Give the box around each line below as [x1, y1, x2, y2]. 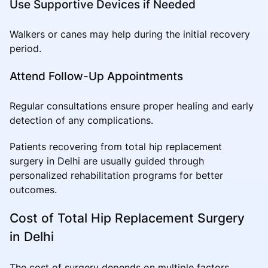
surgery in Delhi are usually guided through [10, 154, 204, 167]
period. [10, 42, 41, 54]
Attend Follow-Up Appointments [10, 68, 183, 83]
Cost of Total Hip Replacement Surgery [10, 210, 245, 226]
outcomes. [10, 183, 57, 196]
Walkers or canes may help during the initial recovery [10, 28, 250, 40]
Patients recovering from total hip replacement [10, 140, 222, 153]
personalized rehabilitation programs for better [10, 169, 223, 181]
